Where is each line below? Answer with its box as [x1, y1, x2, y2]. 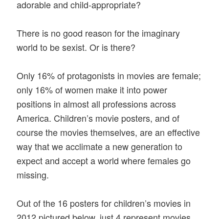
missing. [17, 168, 49, 181]
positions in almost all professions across [17, 97, 176, 110]
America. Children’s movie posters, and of [17, 111, 180, 125]
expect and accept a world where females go [17, 154, 191, 167]
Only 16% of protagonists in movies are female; [17, 69, 201, 82]
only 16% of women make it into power [17, 83, 168, 96]
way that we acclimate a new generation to [17, 140, 183, 153]
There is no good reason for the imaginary [17, 26, 180, 39]
